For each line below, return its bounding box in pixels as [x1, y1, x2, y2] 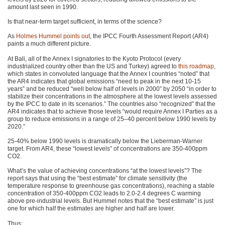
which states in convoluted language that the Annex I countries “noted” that [8, 70, 209, 77]
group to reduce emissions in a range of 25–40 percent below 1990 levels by [8, 115, 216, 123]
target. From [8, 145, 41, 153]
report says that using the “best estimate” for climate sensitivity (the [8, 175, 187, 182]
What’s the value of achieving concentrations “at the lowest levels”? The [8, 167, 202, 175]
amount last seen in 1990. [8, 3, 78, 11]
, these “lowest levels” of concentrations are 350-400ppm [53, 145, 207, 153]
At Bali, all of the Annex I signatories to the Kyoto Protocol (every [8, 55, 181, 62]
